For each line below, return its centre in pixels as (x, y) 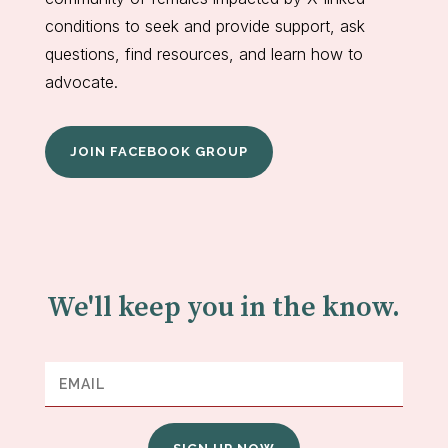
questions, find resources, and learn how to (203, 53)
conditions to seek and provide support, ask (204, 25)
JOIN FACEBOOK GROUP (158, 151)
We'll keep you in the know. (224, 307)
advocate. (81, 81)
